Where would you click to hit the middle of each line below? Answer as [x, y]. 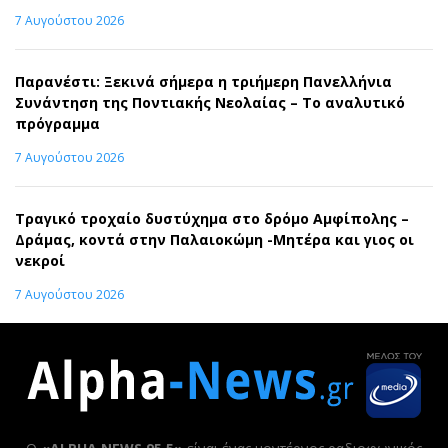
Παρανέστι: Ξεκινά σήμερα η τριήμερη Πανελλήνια [203, 82]
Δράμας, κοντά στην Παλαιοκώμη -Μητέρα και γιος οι [214, 240]
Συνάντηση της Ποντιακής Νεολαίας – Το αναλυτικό [210, 103]
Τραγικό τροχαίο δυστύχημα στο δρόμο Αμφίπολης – [212, 219]
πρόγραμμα [57, 124]
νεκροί [40, 261]
